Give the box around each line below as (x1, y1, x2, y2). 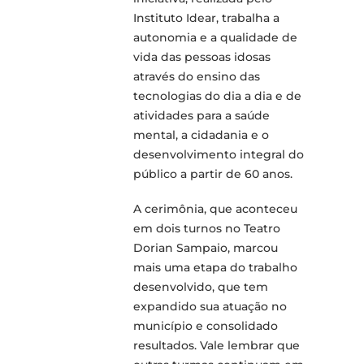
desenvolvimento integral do (133, 147, 304, 162)
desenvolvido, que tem (133, 279, 268, 295)
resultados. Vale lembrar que (133, 338, 300, 353)
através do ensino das (133, 69, 260, 84)
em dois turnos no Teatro (133, 221, 280, 236)
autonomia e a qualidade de (133, 30, 297, 45)
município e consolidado (133, 318, 278, 334)
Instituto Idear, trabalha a (133, 11, 279, 26)
